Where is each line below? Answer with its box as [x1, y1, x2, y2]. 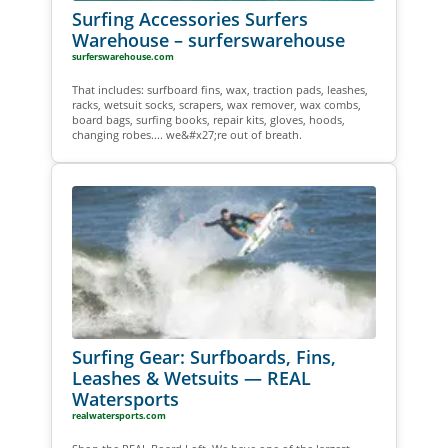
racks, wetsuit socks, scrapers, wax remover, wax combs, [71, 97, 361, 113]
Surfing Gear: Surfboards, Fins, [71, 344, 336, 369]
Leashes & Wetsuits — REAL [71, 365, 311, 390]
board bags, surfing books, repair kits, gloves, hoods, [71, 112, 345, 128]
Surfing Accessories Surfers [71, 7, 308, 32]
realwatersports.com [71, 408, 166, 422]
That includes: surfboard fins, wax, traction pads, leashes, [71, 82, 368, 98]
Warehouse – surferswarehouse [71, 28, 345, 53]
